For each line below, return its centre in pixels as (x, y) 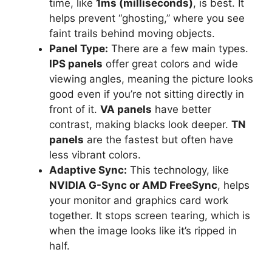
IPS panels (76, 63)
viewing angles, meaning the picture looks (151, 79)
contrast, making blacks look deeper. (140, 124)
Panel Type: (79, 48)
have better (182, 109)
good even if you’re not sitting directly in (147, 94)
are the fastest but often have (158, 139)
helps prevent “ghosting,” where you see (147, 18)
